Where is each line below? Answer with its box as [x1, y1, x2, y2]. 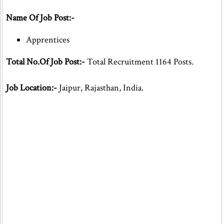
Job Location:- [6, 82, 57, 93]
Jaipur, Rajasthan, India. [57, 82, 143, 93]
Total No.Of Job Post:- [6, 56, 85, 67]
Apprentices [26, 34, 69, 45]
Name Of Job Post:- [6, 12, 74, 23]
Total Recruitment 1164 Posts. [85, 56, 193, 67]
